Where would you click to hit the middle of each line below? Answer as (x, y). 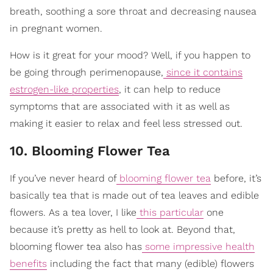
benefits (28, 263)
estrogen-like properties (64, 89)
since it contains (204, 72)
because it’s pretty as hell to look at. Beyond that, (122, 229)
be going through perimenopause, (87, 72)
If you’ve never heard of (63, 178)
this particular (170, 212)
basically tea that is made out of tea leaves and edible (134, 195)
